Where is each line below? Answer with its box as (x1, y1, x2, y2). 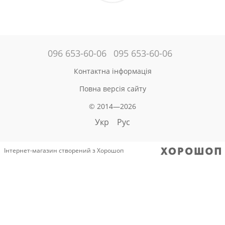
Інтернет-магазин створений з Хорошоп (4, 146, 124, 155)
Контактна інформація (73, 66, 152, 76)
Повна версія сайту (79, 83, 146, 93)
